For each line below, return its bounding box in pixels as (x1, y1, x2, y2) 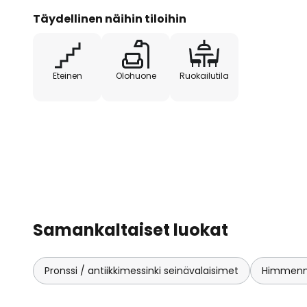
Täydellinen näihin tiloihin (33, 11, 186, 27)
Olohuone (115, 70, 156, 82)
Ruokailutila (180, 70, 229, 82)
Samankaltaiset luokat (33, 219, 228, 241)
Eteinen (52, 70, 82, 82)
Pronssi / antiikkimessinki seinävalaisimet (45, 264, 238, 278)
